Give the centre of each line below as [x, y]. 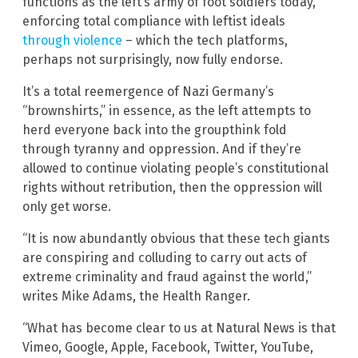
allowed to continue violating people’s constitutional [175, 168]
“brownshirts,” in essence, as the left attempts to [167, 110]
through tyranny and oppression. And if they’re [162, 149]
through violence [72, 40]
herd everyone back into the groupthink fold [155, 129]
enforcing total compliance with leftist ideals [154, 21]
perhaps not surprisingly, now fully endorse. [153, 59]
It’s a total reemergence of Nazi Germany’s [148, 91]
